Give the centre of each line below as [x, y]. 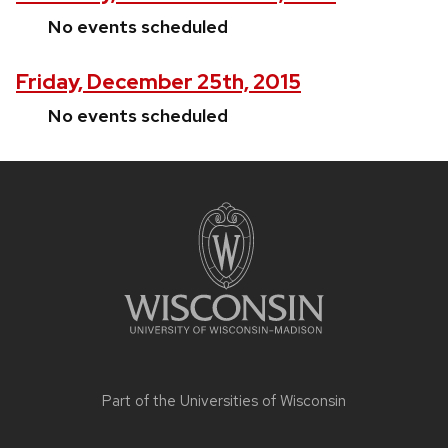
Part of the [141, 401]
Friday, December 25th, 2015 [158, 82]
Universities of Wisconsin [263, 401]
